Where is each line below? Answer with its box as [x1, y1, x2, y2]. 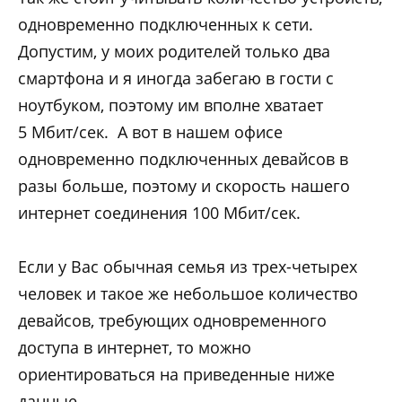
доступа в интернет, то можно [18, 336, 251, 359]
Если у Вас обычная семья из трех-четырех [18, 256, 357, 278]
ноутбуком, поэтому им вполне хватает [18, 93, 323, 116]
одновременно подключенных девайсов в [18, 147, 348, 170]
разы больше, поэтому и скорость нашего [18, 174, 350, 197]
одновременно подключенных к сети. [18, 13, 313, 35]
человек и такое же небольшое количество [18, 283, 358, 305]
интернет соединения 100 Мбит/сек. [18, 201, 301, 223]
